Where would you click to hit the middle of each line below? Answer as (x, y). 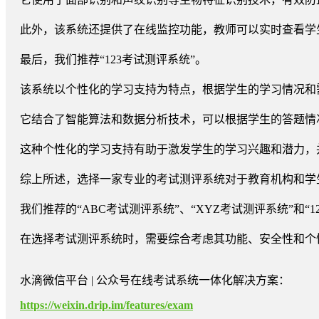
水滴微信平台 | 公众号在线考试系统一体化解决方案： (155, 280)
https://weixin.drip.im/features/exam (106, 305)
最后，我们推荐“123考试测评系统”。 (113, 59)
